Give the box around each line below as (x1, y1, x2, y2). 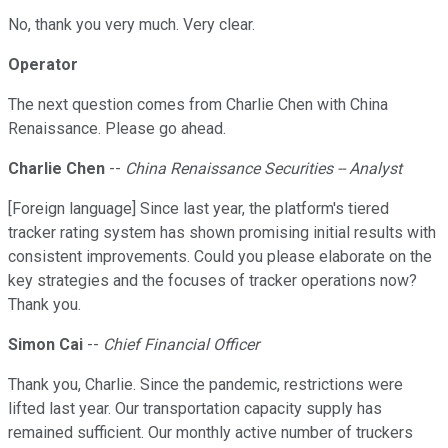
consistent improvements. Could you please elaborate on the (8, 247, 432, 267)
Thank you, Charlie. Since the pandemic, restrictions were (8, 375, 403, 395)
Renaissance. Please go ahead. (8, 119, 226, 139)
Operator (8, 55, 78, 75)
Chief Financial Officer (103, 335, 259, 355)
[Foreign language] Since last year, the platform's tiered (8, 199, 389, 219)
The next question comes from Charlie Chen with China (8, 95, 388, 115)
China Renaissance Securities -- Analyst (125, 159, 402, 179)
